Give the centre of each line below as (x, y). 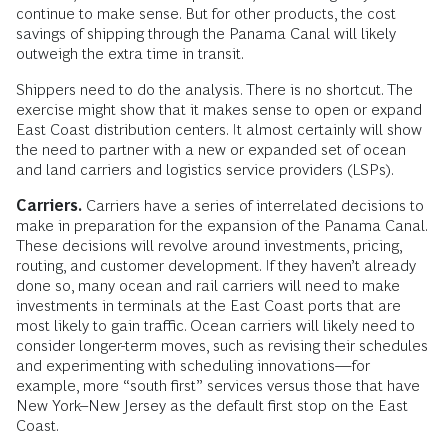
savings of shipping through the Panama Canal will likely (206, 34)
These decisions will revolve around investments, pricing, (209, 246)
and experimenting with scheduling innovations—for (193, 366)
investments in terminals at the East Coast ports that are (208, 306)
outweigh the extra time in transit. (130, 54)
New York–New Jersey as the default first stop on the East (212, 406)
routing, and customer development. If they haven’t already (216, 266)
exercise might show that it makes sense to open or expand (219, 110)
